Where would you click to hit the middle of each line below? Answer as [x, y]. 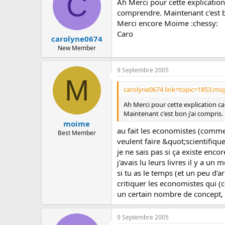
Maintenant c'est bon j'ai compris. [173, 114]
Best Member [77, 133]
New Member [77, 48]
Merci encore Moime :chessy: [167, 23]
